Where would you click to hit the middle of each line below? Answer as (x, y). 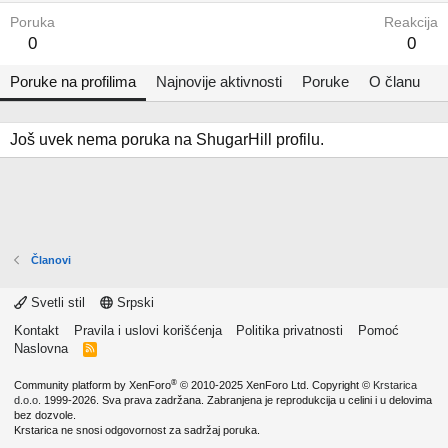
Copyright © (341, 385)
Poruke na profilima (73, 81)
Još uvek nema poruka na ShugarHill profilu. (167, 139)
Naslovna (41, 348)
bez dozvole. (45, 415)
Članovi (50, 260)
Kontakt (36, 330)
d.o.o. (27, 400)
